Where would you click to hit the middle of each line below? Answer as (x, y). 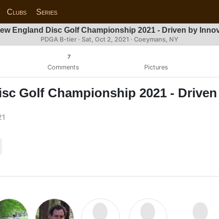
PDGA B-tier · (61, 39)
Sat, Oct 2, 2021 (105, 39)
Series (47, 12)
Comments (63, 67)
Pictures (156, 67)
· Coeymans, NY (154, 39)
